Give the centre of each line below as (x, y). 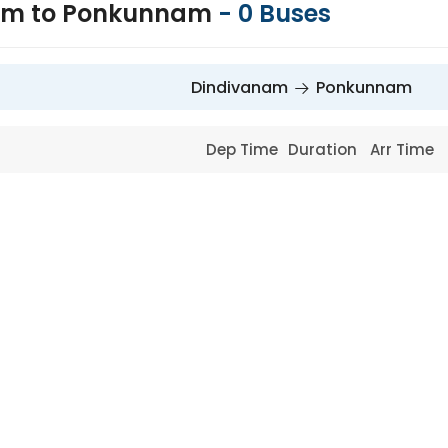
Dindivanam (239, 87)
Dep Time (244, 149)
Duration (324, 149)
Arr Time (404, 149)
